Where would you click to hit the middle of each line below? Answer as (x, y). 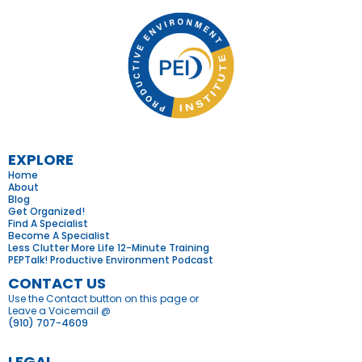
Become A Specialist (59, 236)
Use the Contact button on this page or (103, 299)
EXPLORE (41, 160)
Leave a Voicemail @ (59, 311)
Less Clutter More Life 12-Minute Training (109, 248)
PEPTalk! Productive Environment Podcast (111, 260)
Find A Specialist (48, 224)
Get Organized (45, 212)
